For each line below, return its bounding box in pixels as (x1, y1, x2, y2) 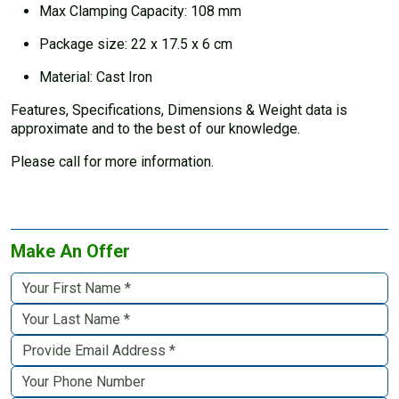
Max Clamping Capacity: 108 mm (39, 3, 241, 20)
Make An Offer (11, 240, 130, 262)
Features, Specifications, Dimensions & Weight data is (11, 102, 347, 119)
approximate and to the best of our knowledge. (11, 120, 300, 138)
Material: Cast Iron (39, 69, 152, 86)
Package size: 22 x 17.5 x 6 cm (39, 36, 232, 53)
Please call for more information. (11, 153, 214, 171)
